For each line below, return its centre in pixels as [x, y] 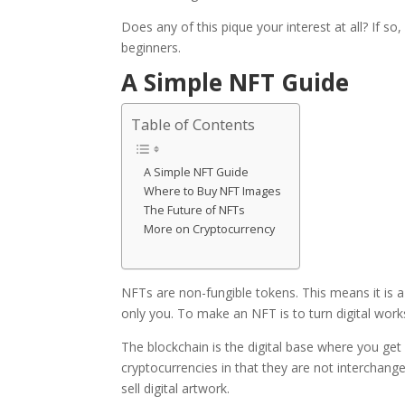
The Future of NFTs [195, 211]
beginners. [151, 48]
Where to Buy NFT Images [213, 192]
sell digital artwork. [176, 389]
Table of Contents [193, 125]
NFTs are [151, 293]
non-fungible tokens [238, 293]
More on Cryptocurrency [210, 230]
